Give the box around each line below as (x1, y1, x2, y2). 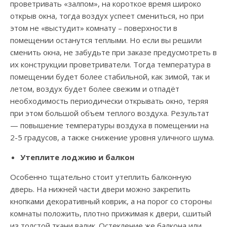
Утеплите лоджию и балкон (20, 152, 134, 163)
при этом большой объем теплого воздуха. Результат (10, 108, 209, 119)
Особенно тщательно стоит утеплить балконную (10, 172, 192, 182)
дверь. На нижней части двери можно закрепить (10, 184, 191, 195)
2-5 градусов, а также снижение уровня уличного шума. (10, 132, 214, 143)
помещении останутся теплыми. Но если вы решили (10, 35, 202, 46)
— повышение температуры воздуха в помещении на (10, 120, 209, 131)
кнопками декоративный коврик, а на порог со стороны (10, 196, 212, 207)
